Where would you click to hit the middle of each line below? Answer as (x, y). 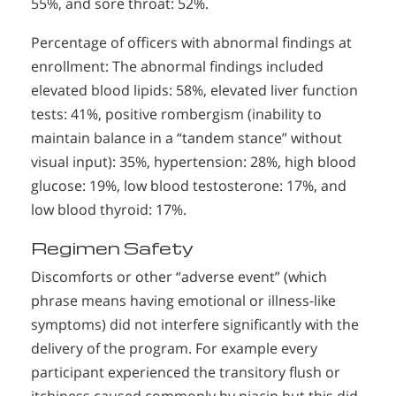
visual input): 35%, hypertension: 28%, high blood (194, 162)
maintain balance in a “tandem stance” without (187, 138)
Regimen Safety (112, 248)
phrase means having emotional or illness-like (183, 301)
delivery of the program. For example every (174, 349)
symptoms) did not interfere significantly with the (195, 325)
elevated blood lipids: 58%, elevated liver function (194, 91)
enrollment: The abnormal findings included (177, 67)
